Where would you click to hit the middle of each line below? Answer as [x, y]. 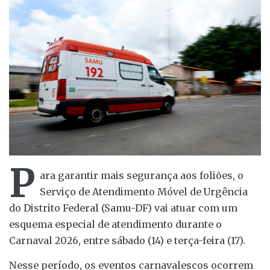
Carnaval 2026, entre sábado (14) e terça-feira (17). [127, 241]
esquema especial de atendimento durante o [115, 224]
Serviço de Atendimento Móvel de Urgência [144, 192]
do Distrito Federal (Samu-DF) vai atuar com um [123, 208]
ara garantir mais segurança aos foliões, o [142, 176]
